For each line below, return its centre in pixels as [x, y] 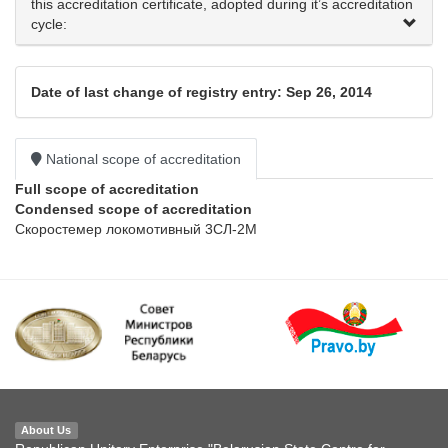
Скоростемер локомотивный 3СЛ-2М [136, 229]
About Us [46, 429]
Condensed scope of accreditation [133, 209]
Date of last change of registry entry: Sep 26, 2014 [201, 92]
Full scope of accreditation [107, 189]
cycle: [49, 24]
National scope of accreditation [141, 159]
